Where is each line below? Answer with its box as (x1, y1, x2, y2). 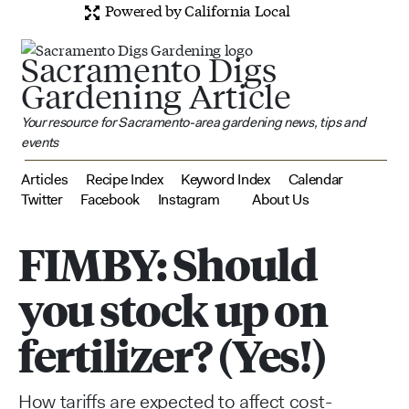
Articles (21, 169, 68, 189)
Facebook (80, 189, 140, 209)
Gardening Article (21, 75, 291, 116)
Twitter (21, 189, 63, 209)
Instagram (157, 189, 220, 209)
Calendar (288, 169, 343, 189)
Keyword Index (181, 169, 270, 189)
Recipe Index (86, 169, 163, 189)
